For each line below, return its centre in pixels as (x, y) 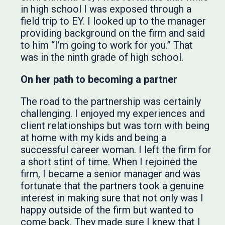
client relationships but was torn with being (115, 125)
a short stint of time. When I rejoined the (109, 161)
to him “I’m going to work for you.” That (106, 45)
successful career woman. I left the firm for (116, 149)
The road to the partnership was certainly (110, 101)
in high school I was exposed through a (106, 9)
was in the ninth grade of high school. (102, 57)
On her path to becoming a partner (99, 79)
